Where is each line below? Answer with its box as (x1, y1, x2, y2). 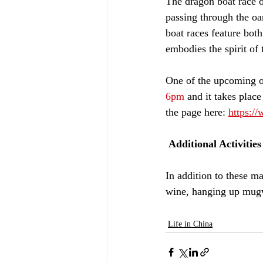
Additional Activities (166, 137, 261, 150)
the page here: (166, 106, 228, 118)
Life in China (168, 219, 213, 228)
